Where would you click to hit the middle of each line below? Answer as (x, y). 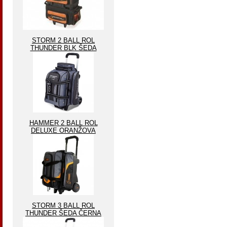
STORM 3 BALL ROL (63, 205)
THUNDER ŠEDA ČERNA (63, 213)
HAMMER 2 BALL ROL (63, 123)
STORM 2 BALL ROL (63, 40)
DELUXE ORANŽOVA (63, 130)
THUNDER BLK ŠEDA (63, 48)
